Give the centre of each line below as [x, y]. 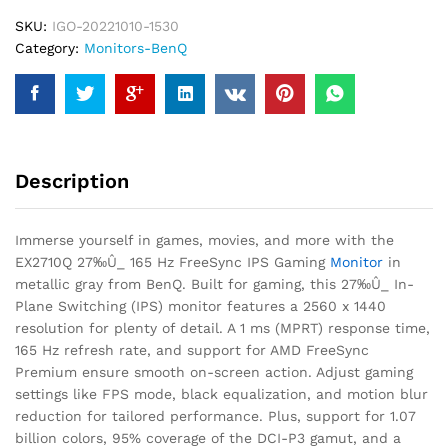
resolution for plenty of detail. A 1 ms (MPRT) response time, [222, 327]
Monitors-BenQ [135, 47]
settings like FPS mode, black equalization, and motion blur [221, 393]
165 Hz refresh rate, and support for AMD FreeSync [192, 349]
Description [72, 180]
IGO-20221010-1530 [115, 25]
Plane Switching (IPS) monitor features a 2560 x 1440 [200, 305]
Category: [49, 47]
